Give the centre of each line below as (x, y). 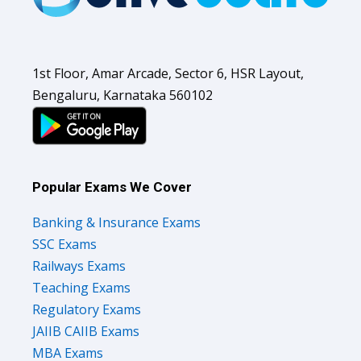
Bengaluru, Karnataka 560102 (122, 95)
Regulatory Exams (87, 309)
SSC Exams (64, 244)
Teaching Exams (81, 287)
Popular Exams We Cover (112, 187)
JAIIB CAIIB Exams (86, 331)
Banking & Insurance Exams (116, 222)
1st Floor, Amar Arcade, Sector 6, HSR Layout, (168, 73)
